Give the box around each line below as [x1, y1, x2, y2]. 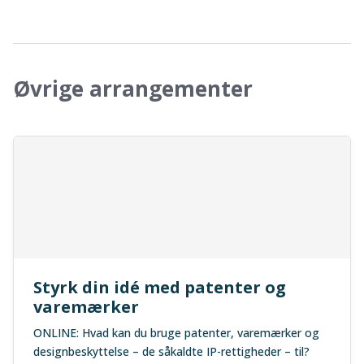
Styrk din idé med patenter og [33, 276, 286, 298]
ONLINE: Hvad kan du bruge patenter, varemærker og [33, 325, 319, 340]
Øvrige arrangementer [13, 74, 253, 103]
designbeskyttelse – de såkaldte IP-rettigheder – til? [33, 344, 310, 359]
